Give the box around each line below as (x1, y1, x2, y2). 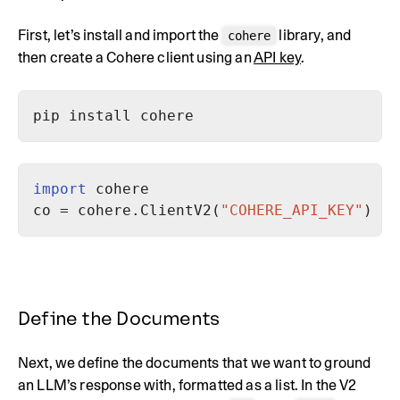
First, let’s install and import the (18, 26, 222, 44)
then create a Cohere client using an (18, 48, 254, 66)
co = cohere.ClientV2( (33, 201, 221, 219)
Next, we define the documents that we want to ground (18, 354, 371, 371)
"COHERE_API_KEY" (221, 201, 363, 219)
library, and (276, 26, 352, 44)
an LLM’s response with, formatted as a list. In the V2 (18, 376, 357, 394)
